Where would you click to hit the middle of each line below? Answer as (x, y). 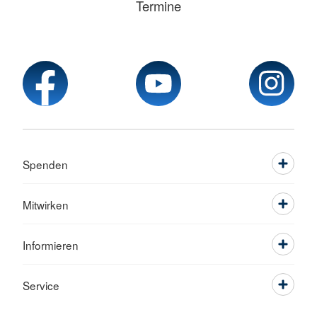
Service (41, 286)
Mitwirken (46, 205)
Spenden (45, 165)
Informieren (51, 245)
